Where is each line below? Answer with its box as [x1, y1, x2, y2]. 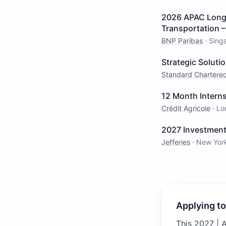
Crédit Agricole [161, 104, 210, 112]
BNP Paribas [161, 36, 203, 45]
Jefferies [161, 138, 190, 146]
